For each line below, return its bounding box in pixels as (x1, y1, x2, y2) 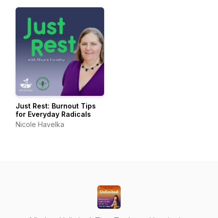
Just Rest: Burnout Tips (16, 102, 96, 110)
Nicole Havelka (16, 120, 64, 128)
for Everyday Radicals (16, 110, 91, 118)
